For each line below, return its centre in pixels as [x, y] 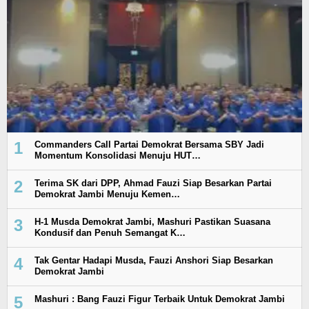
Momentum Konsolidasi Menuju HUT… [118, 155]
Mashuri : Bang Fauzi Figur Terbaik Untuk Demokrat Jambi [160, 299]
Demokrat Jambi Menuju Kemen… [107, 194]
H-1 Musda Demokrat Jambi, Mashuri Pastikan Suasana [152, 221]
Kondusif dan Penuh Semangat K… [110, 232]
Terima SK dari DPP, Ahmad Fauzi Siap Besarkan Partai [153, 183]
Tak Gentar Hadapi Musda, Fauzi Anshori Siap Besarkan [154, 260]
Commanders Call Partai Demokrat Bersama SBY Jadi [149, 144]
